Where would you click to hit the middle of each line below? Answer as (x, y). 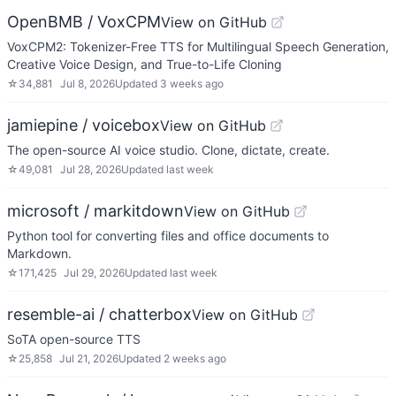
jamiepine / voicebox (84, 125)
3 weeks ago (192, 84)
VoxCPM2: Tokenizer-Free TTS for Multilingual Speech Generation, (198, 46)
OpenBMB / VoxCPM (84, 22)
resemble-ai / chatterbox (99, 314)
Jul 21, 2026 (89, 358)
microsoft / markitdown (95, 211)
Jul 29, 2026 (94, 273)
